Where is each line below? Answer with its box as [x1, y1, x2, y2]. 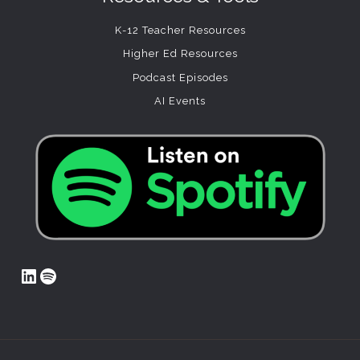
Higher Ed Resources [122, 47, 238, 60]
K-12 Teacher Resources [114, 24, 246, 37]
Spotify [38, 263, 101, 287]
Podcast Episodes [132, 71, 228, 84]
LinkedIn [18, 263, 94, 287]
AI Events [154, 94, 206, 107]
